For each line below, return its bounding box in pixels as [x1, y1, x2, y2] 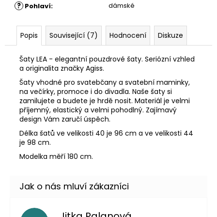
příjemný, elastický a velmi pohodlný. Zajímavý [19, 105, 177, 115]
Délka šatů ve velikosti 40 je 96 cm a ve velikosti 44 [19, 128, 193, 138]
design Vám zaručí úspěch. [19, 114, 110, 124]
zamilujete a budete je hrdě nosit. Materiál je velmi [19, 95, 190, 106]
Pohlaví [23, 1, 51, 11]
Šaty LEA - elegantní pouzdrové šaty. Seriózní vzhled [19, 54, 195, 64]
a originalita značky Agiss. [19, 63, 104, 73]
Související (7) [49, 30, 98, 40]
